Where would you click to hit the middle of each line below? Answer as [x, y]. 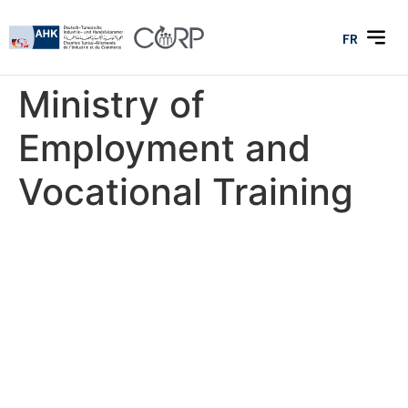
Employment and [164, 148]
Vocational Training [186, 192]
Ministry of [112, 104]
